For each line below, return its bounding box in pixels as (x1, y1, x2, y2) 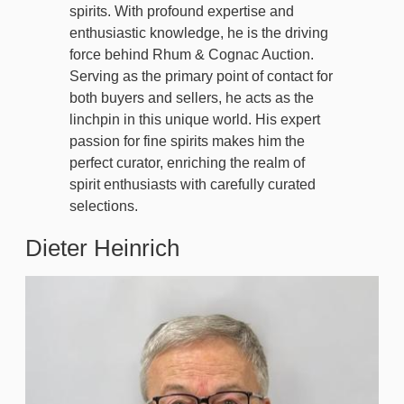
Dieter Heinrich (25, 234, 179, 262)
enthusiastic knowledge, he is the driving (69, 25, 328, 41)
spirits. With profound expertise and (69, 4, 294, 20)
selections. (69, 198, 138, 215)
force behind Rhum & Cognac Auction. (69, 47, 314, 63)
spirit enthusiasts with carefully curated (69, 177, 316, 193)
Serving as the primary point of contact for (69, 69, 333, 85)
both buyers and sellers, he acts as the (69, 90, 314, 106)
